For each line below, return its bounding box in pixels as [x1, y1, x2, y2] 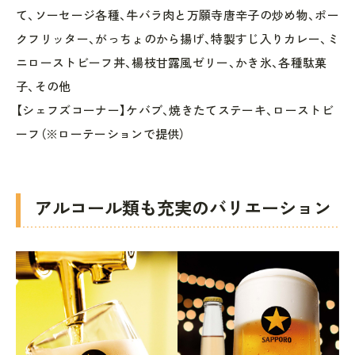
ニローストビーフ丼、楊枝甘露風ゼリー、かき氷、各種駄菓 [16, 55, 327, 70]
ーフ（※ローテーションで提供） [16, 126, 185, 141]
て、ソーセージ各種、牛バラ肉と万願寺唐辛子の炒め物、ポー [16, 7, 339, 22]
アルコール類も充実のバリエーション [35, 197, 331, 218]
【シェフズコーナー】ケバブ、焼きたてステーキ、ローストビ [16, 102, 334, 117]
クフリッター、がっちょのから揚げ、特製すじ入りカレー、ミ [16, 31, 339, 46]
